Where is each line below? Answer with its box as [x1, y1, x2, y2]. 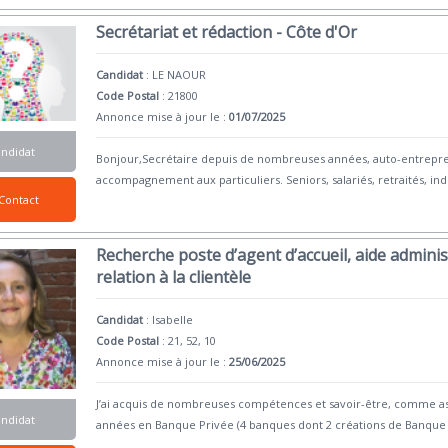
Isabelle [152, 312, 194, 328]
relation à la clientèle [96, 266, 252, 289]
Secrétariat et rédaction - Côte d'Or [96, 20, 358, 43]
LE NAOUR [152, 66, 207, 82]
